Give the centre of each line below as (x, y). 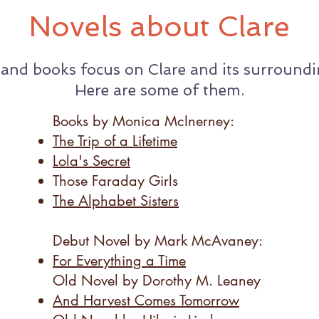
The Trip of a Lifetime (115, 141)
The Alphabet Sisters (116, 201)
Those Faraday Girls (115, 181)
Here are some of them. (159, 90)
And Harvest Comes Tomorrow (146, 300)
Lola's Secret (91, 161)
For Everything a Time (119, 261)
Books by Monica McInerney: (143, 121)
